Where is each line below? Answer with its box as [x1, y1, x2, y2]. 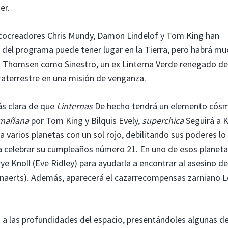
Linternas [56, 100, 93, 112]
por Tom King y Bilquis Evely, [29, 114, 142, 126]
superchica [142, 114, 184, 126]
